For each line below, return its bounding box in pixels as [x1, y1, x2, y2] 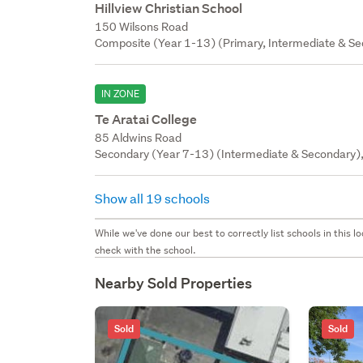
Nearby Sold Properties [95, 273, 253, 293]
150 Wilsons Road [95, 19, 189, 34]
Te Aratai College [95, 110, 198, 128]
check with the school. [95, 242, 197, 257]
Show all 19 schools [95, 189, 213, 207]
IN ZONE [101, 86, 140, 100]
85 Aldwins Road [95, 130, 182, 145]
